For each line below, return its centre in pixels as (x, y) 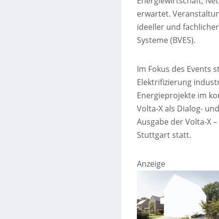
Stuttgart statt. (164, 135)
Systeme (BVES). (166, 40)
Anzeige (151, 164)
